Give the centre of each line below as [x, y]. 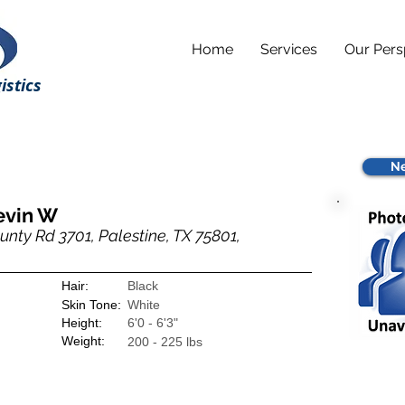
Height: [82, 323]
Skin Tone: [91, 305]
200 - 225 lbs [165, 342]
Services [289, 49]
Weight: [83, 341]
